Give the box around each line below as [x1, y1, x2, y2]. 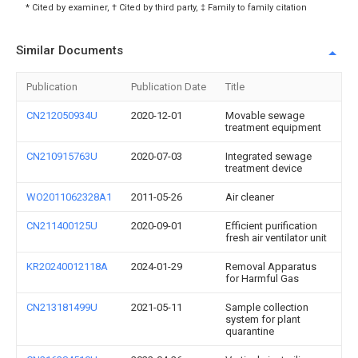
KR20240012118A [26, 261, 108, 272]
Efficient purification [225, 220, 317, 232]
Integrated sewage [225, 150, 312, 162]
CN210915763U [26, 150, 97, 162]
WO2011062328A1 [26, 191, 112, 203]
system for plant [225, 313, 300, 325]
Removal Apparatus [225, 261, 316, 272]
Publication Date [131, 81, 206, 93]
